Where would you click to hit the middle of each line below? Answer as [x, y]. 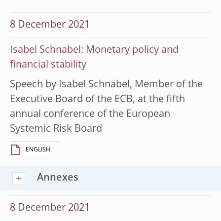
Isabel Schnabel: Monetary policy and [94, 50]
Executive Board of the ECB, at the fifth [97, 99]
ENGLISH [38, 150]
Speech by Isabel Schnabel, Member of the [106, 85]
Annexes [58, 178]
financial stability [48, 65]
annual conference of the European [90, 114]
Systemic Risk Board [56, 129]
